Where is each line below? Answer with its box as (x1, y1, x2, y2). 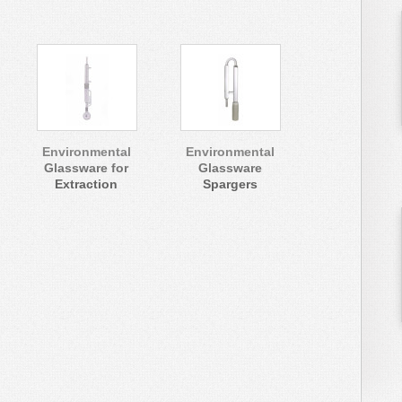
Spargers (202, 177, 258, 191)
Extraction (55, 177, 118, 191)
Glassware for (44, 161, 128, 175)
